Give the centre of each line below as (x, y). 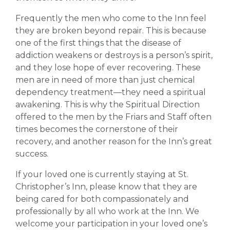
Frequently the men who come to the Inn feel (111, 18)
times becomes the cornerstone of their (97, 129)
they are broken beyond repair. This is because (111, 31)
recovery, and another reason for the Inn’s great (114, 141)
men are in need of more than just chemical (105, 80)
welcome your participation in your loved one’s (111, 224)
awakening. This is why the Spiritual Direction (108, 104)
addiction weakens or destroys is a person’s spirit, (114, 55)
